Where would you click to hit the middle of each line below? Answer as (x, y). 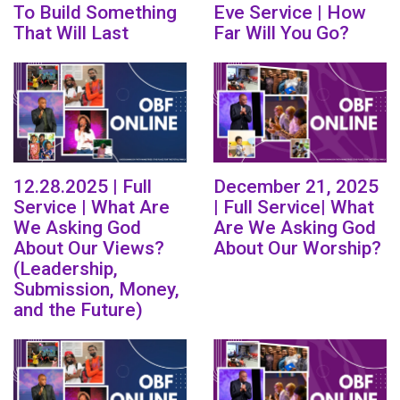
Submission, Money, (96, 290)
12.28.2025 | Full (83, 187)
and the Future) (78, 310)
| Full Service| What (294, 208)
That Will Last (71, 33)
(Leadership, (66, 269)
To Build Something (95, 13)
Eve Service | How (290, 13)
